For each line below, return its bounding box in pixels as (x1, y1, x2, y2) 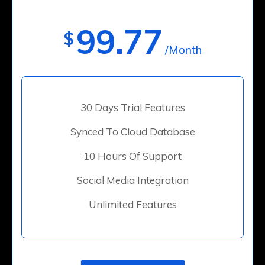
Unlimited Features (88, 198, 177, 211)
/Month (164, 43, 202, 57)
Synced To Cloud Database (70, 125, 195, 138)
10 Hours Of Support (83, 150, 182, 163)
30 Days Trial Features (80, 101, 185, 114)
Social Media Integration (76, 174, 189, 187)
